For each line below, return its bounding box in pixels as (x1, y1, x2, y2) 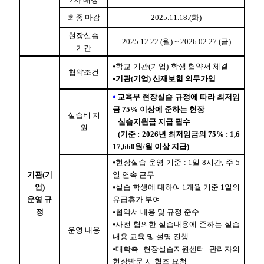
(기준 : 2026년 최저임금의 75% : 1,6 (113, 129, 240, 138)
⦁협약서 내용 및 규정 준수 (113, 207, 199, 216)
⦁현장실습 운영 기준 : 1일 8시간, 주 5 (113, 157, 240, 167)
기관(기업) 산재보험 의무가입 (115, 74, 216, 83)
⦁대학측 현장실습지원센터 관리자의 (113, 244, 240, 253)
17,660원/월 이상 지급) (113, 141, 189, 151)
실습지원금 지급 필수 (113, 117, 190, 126)
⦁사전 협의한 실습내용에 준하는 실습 (113, 219, 240, 229)
